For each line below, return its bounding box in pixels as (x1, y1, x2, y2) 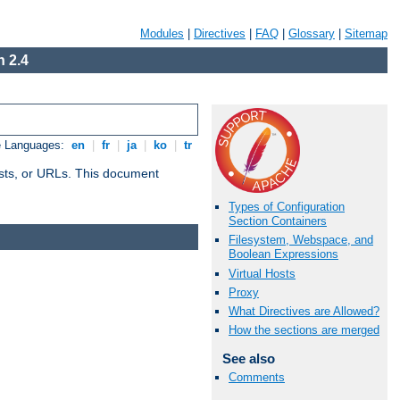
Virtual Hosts (229, 266, 296, 280)
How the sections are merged (229, 323, 379, 337)
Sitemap (345, 27, 387, 40)
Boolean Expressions (229, 247, 338, 262)
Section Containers (229, 214, 327, 229)
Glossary (288, 27, 335, 40)
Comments (229, 371, 285, 385)
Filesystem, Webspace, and (229, 233, 373, 247)
